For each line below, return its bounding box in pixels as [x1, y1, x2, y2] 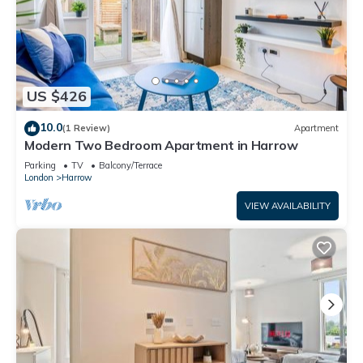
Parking [24, 159, 56, 171]
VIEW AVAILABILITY [245, 199, 331, 211]
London [24, 171, 53, 183]
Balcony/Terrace [99, 159, 162, 171]
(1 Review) [62, 122, 110, 135]
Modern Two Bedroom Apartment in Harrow [24, 136, 298, 153]
